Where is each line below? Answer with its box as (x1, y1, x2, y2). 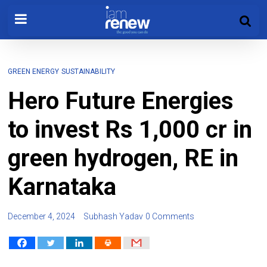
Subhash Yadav (83, 212, 144, 221)
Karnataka (8, 173, 117, 201)
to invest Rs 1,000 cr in (8, 116, 253, 144)
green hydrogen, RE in (8, 144, 239, 172)
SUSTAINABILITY (61, 67, 116, 76)
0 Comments (145, 212, 195, 221)
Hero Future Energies (8, 87, 234, 115)
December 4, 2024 (8, 212, 76, 221)
